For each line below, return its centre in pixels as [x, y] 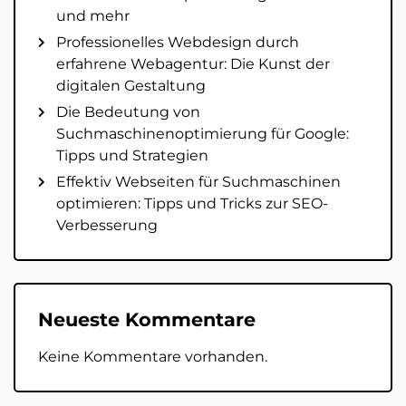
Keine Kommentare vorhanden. [153, 356]
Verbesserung [107, 225]
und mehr [93, 15]
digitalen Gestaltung [131, 85]
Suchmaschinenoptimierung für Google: [203, 133]
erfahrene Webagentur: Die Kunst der [193, 63]
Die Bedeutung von [128, 111]
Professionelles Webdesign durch [178, 42]
